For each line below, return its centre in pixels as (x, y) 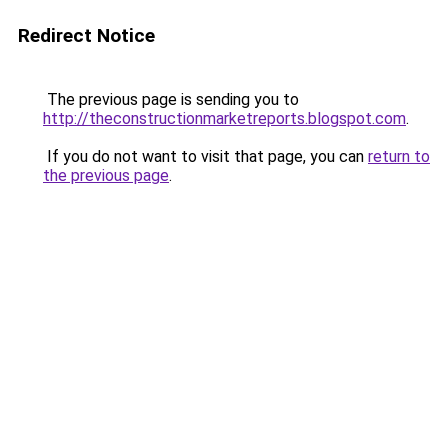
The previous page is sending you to (171, 99)
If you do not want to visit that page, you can (205, 156)
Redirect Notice (86, 35)
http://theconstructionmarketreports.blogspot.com (224, 118)
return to (399, 156)
